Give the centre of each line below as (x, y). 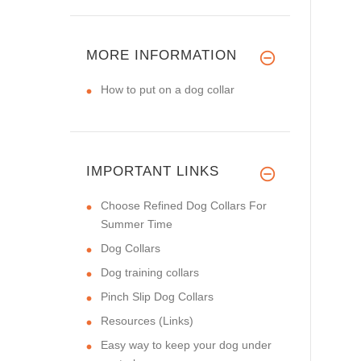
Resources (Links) (147, 320)
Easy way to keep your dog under (186, 344)
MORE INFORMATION (162, 55)
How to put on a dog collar (168, 89)
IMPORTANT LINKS (153, 171)
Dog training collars (150, 272)
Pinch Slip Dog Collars (157, 296)
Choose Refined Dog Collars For (184, 205)
